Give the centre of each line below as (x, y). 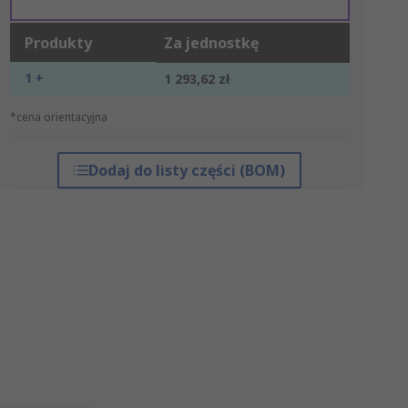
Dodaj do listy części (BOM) (187, 170)
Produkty (58, 43)
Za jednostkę (211, 43)
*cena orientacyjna (58, 117)
